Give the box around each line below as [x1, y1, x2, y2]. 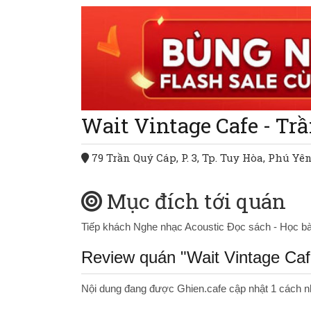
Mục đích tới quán [107, 187, 286, 215]
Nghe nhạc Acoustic [133, 221, 227, 233]
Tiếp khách [81, 221, 133, 233]
